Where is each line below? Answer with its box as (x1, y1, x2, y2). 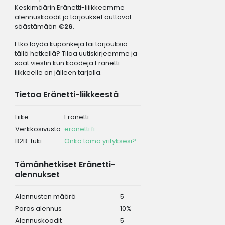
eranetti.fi (64, 124, 95, 134)
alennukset (14, 168, 60, 180)
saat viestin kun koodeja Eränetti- (14, 58, 123, 68)
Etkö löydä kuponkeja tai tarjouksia (14, 39, 128, 49)
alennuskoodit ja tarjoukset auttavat (14, 12, 132, 22)
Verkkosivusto (15, 124, 61, 134)
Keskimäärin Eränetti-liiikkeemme (14, 2, 125, 12)
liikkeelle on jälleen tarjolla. (14, 67, 102, 77)
